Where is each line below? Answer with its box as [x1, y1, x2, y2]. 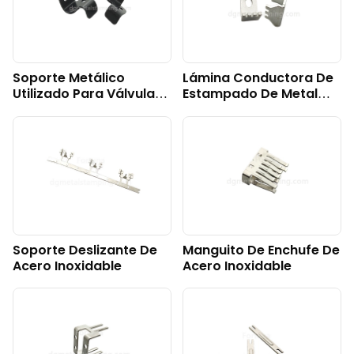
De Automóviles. [13, 100, 118, 119]
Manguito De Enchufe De [182, 240, 340, 259]
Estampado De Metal [182, 84, 318, 103]
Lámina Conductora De [182, 68, 333, 87]
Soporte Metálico [13, 68, 125, 87]
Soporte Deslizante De [13, 240, 157, 259]
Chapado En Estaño [182, 100, 309, 119]
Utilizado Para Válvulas [13, 84, 162, 103]
